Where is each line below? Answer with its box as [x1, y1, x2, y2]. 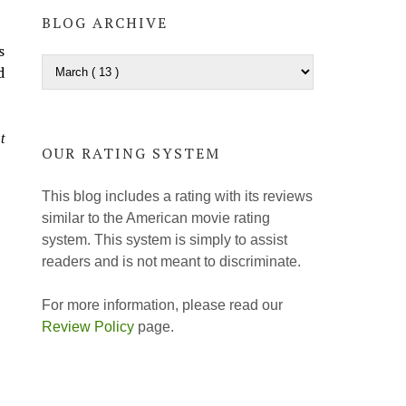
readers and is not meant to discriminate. [42, 253, 301, 269]
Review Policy [42, 318, 134, 334]
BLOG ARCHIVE [42, 13, 168, 34]
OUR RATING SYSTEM [42, 143, 220, 164]
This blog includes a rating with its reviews [42, 188, 313, 204]
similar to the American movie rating [42, 209, 270, 226]
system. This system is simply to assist [42, 231, 287, 247]
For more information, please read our [42, 296, 283, 313]
